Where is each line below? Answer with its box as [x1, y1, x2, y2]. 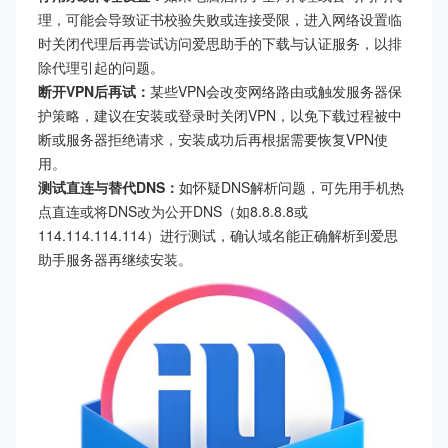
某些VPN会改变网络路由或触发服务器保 [150, 81, 402, 102]
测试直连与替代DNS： [38, 177, 179, 198]
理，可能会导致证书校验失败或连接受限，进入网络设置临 [38, 9, 402, 30]
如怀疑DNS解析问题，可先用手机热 [179, 177, 404, 198]
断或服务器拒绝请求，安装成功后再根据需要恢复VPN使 [38, 129, 388, 150]
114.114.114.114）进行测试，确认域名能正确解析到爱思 [38, 225, 398, 246]
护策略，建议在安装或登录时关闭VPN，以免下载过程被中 [38, 105, 402, 126]
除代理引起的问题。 [38, 57, 164, 78]
